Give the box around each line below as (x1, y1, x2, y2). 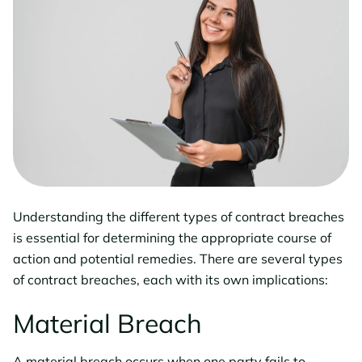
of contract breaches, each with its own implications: (13, 271, 328, 288)
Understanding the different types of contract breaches (13, 208, 344, 225)
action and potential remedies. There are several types (13, 250, 343, 267)
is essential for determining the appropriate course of (13, 229, 331, 246)
